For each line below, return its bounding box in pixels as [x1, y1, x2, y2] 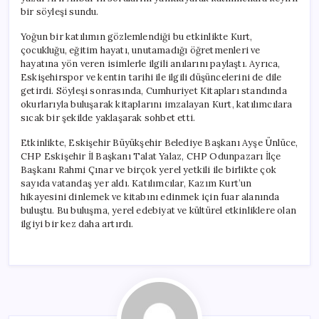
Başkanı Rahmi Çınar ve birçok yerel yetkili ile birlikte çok [21, 163, 277, 176]
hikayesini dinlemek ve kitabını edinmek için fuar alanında [21, 190, 280, 203]
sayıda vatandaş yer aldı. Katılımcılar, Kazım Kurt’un [21, 177, 252, 189]
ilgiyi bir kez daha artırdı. [21, 217, 134, 230]
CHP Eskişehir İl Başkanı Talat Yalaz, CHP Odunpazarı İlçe [21, 150, 281, 162]
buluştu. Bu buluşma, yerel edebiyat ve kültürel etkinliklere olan [21, 204, 296, 216]
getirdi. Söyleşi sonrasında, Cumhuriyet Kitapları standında [21, 84, 287, 97]
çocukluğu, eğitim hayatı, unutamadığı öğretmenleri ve [21, 43, 261, 56]
